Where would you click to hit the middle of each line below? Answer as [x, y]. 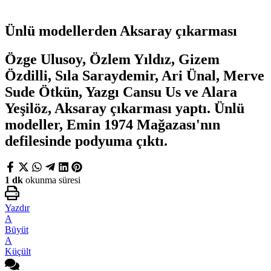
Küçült [18, 251]
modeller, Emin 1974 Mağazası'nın [113, 124]
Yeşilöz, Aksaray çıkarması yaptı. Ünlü [125, 108]
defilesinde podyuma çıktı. [88, 141]
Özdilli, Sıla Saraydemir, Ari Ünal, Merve [135, 75]
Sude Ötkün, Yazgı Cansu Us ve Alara [121, 92]
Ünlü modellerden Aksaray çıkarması [121, 31]
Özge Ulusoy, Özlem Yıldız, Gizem [112, 59]
